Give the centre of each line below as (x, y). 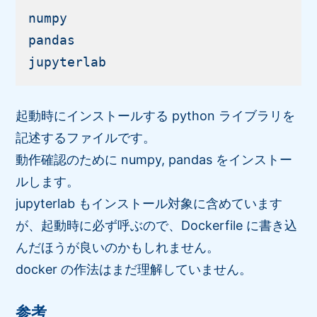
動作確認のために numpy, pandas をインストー (154, 159)
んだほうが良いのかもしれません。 (118, 247)
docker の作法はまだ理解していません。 (134, 269)
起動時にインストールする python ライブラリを (156, 115)
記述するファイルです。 (86, 137)
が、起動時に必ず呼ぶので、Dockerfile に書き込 (157, 225)
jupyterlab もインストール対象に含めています (149, 203)
